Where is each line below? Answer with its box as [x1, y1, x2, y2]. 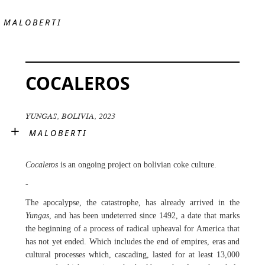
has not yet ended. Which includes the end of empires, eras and [25, 237, 240, 246]
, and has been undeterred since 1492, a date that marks [49, 211, 240, 220]
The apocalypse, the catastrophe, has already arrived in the [25, 198, 240, 207]
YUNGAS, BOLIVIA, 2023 [25, 111, 115, 121]
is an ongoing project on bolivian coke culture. [57, 160, 216, 169]
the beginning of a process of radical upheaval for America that [25, 224, 240, 233]
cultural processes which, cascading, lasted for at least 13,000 [25, 250, 240, 259]
